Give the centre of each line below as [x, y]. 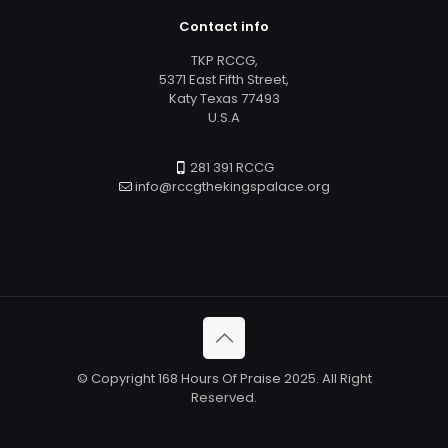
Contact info [224, 26]
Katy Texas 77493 [224, 98]
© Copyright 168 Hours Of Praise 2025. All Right [224, 378]
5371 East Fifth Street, [224, 79]
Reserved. [224, 397]
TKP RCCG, [224, 60]
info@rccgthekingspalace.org [230, 186]
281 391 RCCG [230, 167]
